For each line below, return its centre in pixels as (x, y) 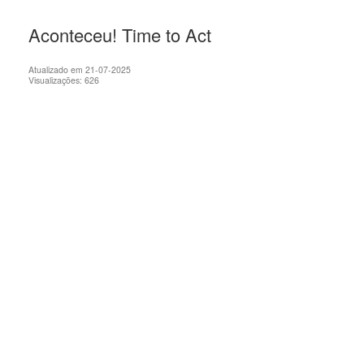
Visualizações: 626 (64, 80)
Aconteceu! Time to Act (120, 35)
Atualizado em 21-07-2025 (80, 70)
